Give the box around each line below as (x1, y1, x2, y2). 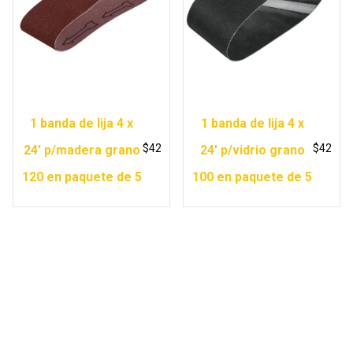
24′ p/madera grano (23, 143, 140, 158)
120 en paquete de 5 (21, 169, 142, 185)
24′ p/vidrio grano (199, 143, 305, 158)
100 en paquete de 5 (192, 169, 313, 185)
